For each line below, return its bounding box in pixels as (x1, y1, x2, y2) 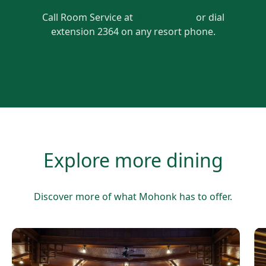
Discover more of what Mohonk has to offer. (34, 190, 232, 204)
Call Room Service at (42, 11, 135, 24)
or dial (193, 11, 224, 24)
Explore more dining (43, 147, 223, 173)
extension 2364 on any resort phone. (50, 25, 216, 39)
